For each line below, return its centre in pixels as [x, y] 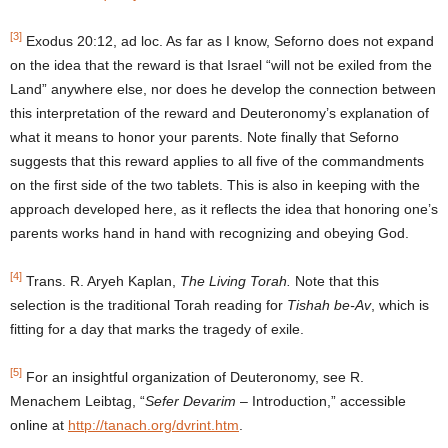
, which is [400, 304]
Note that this [337, 280]
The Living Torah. [237, 280]
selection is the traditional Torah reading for [148, 304]
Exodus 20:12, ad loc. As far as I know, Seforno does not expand [228, 40]
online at [39, 424]
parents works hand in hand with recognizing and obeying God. [209, 232]
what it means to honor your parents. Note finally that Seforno [204, 136]
